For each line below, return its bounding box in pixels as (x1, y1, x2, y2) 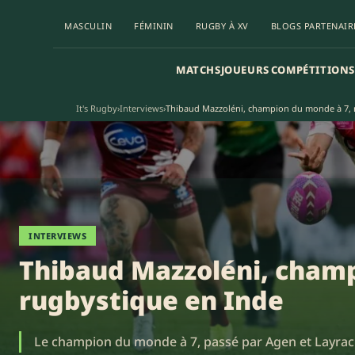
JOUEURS (220, 62, 269, 77)
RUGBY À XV (195, 19, 249, 32)
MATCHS (175, 62, 221, 77)
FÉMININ (134, 19, 174, 32)
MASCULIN (64, 19, 113, 32)
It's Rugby (76, 102, 117, 114)
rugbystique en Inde (19, 283, 284, 317)
